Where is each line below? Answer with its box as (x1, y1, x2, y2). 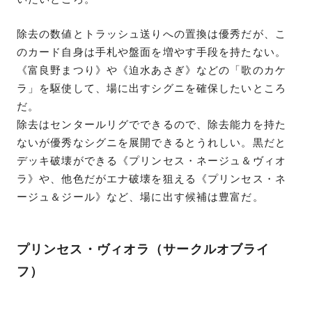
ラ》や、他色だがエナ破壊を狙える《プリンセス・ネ (17, 172, 286, 185)
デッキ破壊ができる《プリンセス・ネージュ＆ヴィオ (17, 154, 286, 167)
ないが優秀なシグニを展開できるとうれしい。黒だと (17, 136, 286, 149)
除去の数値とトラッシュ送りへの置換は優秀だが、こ (17, 27, 286, 40)
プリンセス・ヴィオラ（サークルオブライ (17, 242, 270, 257)
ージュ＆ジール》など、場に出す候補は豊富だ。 (17, 190, 264, 203)
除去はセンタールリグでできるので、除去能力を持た (17, 118, 286, 131)
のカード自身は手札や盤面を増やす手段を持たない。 (17, 45, 286, 58)
